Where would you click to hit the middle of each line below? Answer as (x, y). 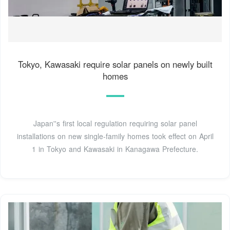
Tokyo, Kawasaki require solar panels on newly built (115, 64)
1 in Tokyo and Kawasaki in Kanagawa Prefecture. (115, 149)
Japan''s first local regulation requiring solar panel (115, 123)
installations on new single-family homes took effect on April (115, 136)
